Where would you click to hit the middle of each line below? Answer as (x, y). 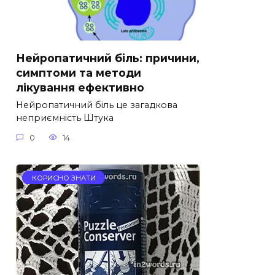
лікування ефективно (80, 87)
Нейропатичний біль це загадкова (97, 105)
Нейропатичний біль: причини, (108, 58)
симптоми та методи (79, 72)
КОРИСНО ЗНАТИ (64, 178)
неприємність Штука (65, 118)
